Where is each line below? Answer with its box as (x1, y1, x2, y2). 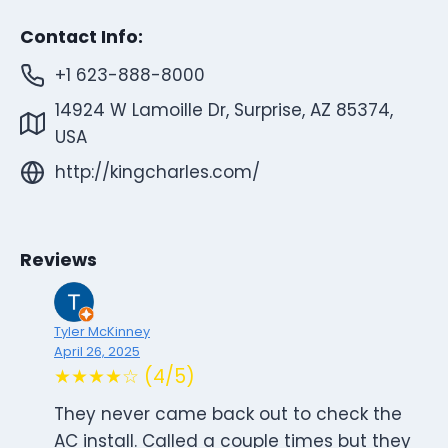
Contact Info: (20, 25, 143, 50)
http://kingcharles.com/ (55, 159, 260, 184)
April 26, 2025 (54, 343, 140, 361)
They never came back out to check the (54, 402, 402, 427)
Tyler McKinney (54, 323, 150, 341)
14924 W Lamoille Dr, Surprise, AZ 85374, (55, 97, 393, 122)
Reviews (20, 248, 97, 273)
